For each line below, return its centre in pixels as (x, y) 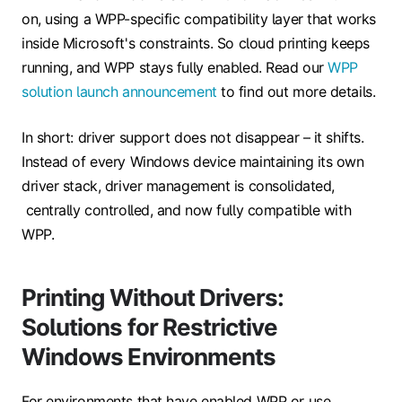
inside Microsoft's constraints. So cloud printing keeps (196, 44)
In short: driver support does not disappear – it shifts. (193, 138)
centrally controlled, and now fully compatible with (187, 210)
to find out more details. (296, 92)
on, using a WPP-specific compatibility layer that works (199, 19)
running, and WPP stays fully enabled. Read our (175, 68)
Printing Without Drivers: (153, 298)
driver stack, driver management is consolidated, (178, 186)
